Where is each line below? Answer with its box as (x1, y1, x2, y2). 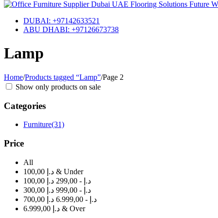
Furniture (23, 120, 52, 129)
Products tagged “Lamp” (25, 73, 101, 81)
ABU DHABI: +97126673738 (23, 25, 119, 34)
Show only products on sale (14, 82, 101, 91)
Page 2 (103, 73, 124, 81)
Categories (4, 100, 46, 111)
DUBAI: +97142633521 (23, 17, 100, 25)
